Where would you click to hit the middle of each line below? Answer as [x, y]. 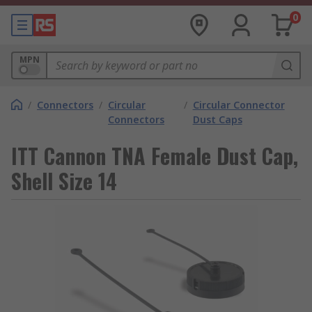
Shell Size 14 [64, 181]
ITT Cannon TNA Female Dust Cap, [155, 156]
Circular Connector [239, 105]
